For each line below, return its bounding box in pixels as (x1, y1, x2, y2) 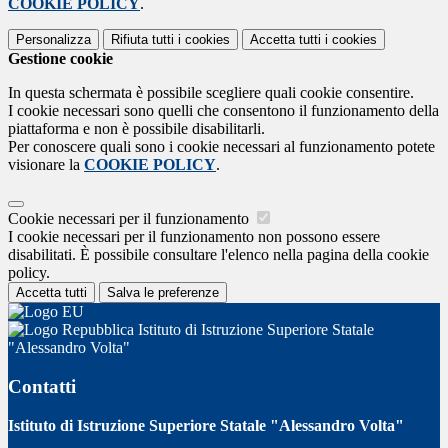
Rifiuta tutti (111, 32, 174, 48)
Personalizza (16, 32, 91, 48)
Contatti (8, 375, 76, 397)
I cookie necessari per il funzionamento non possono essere (8, 228, 380, 246)
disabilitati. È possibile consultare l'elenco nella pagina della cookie (8, 246, 429, 264)
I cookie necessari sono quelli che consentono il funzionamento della (8, 102, 439, 120)
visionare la (8, 156, 84, 174)
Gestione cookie (8, 50, 113, 68)
